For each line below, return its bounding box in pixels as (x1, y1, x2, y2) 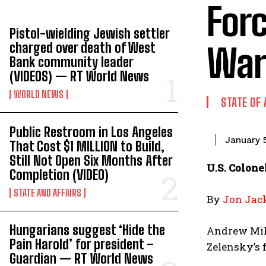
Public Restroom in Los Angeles (9, 123, 173, 140)
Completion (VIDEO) (9, 166, 109, 183)
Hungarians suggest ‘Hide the (9, 222, 165, 238)
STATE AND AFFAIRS (14, 186, 81, 198)
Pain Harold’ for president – (9, 236, 154, 252)
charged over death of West (9, 40, 156, 56)
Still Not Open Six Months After (9, 152, 173, 169)
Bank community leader (9, 54, 134, 70)
